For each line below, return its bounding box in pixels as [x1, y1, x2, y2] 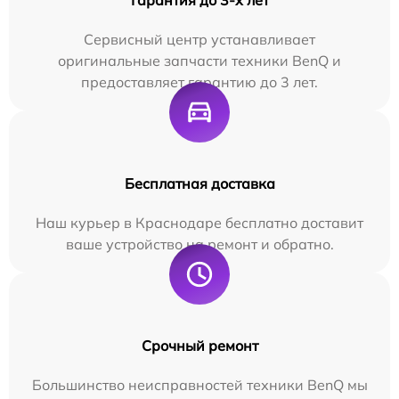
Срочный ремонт [141, 336, 258, 354]
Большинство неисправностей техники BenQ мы [31, 375, 368, 394]
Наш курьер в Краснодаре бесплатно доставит [36, 213, 363, 232]
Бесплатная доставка [124, 174, 275, 192]
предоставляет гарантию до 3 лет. [81, 72, 318, 91]
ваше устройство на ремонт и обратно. [65, 234, 334, 253]
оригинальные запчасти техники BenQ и [58, 51, 341, 69]
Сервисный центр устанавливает [84, 29, 315, 48]
